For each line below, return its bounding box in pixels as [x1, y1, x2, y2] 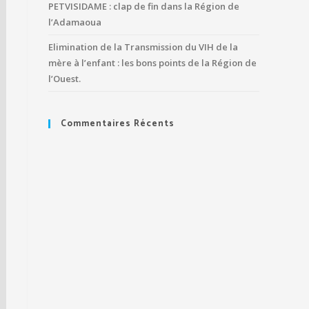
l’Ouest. [48, 72, 81, 85]
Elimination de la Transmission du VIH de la [48, 41, 238, 53]
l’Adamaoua [48, 16, 101, 28]
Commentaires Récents [61, 117, 175, 131]
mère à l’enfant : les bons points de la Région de [48, 57, 257, 69]
